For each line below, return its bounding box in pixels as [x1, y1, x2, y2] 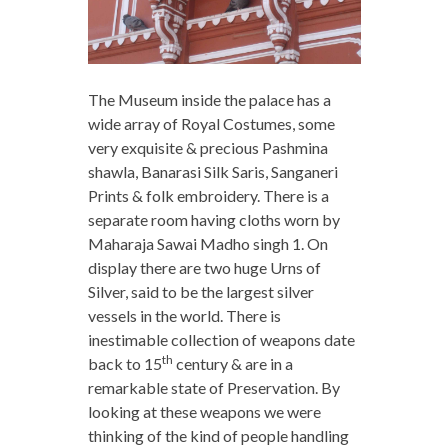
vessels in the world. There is [87, 305, 281, 325]
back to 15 [87, 353, 162, 373]
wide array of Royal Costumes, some [87, 113, 335, 133]
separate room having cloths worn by [87, 209, 340, 229]
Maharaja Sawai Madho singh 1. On [87, 233, 328, 253]
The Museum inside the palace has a [87, 89, 331, 109]
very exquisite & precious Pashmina [87, 137, 328, 157]
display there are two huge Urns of [87, 257, 321, 277]
